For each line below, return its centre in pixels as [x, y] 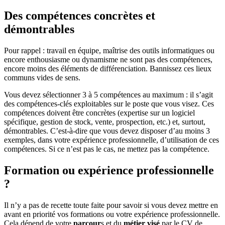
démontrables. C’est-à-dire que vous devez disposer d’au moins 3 [107, 131]
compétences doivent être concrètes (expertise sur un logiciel [99, 113]
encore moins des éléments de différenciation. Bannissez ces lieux [108, 68]
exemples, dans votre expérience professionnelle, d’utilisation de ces [111, 140]
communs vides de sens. [42, 77]
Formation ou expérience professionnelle [109, 170]
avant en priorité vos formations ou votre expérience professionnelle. [112, 214]
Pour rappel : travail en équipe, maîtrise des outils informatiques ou [109, 50]
